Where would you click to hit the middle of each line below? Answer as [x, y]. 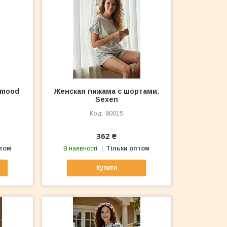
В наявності [81, 148]
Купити [106, 168]
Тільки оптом [128, 148]
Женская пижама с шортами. [106, 91]
